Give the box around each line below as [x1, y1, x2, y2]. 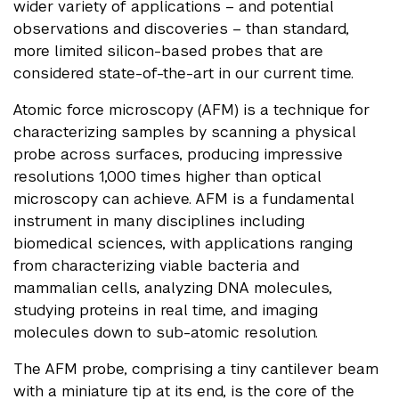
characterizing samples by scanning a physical [13, 121, 356, 142]
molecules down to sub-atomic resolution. [13, 322, 318, 342]
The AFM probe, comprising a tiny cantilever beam [13, 358, 379, 379]
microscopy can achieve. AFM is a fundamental [13, 188, 354, 208]
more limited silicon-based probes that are [13, 40, 323, 61]
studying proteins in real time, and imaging [13, 299, 318, 320]
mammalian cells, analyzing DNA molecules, [13, 277, 332, 297]
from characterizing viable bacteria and [13, 255, 299, 275]
